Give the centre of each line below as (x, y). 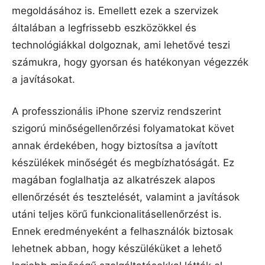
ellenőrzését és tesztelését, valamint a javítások (126, 197)
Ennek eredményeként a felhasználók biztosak (122, 232)
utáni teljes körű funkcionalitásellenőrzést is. (117, 214)
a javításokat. (43, 79)
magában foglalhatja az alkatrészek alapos (114, 180)
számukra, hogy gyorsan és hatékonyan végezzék (130, 62)
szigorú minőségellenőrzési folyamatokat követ (123, 129)
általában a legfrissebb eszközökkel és (104, 28)
